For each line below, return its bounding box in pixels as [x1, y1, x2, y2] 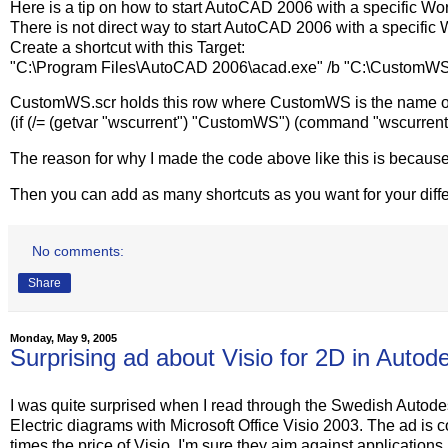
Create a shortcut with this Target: [10, 38, 245, 56]
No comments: [32, 243, 125, 260]
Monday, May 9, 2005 [10, 332, 117, 345]
